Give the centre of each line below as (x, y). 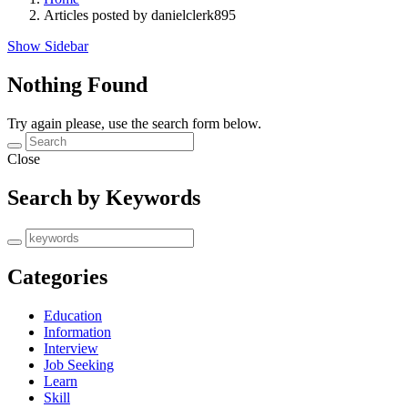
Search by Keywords (104, 197)
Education (73, 316)
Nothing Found (77, 84)
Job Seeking (79, 365)
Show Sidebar (48, 46)
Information (77, 332)
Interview (71, 349)
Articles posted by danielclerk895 (140, 15)
